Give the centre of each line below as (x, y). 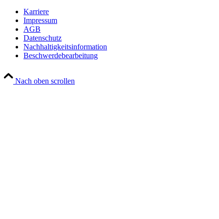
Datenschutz (43, 38)
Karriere (36, 12)
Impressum (40, 21)
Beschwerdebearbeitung (61, 56)
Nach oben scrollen (45, 81)
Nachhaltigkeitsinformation (65, 47)
